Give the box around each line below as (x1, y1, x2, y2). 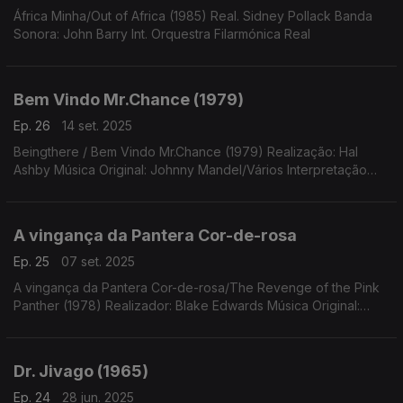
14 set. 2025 (62, 118, 132, 133)
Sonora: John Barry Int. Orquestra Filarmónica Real (13, 26, 310, 41)
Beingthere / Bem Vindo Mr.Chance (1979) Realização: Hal (13, 144, 358, 159)
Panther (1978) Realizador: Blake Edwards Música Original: (13, 298, 360, 313)
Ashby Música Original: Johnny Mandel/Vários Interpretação (13, 162, 367, 177)
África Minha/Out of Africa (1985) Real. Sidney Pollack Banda (13, 8, 372, 23)
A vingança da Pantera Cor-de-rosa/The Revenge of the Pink (13, 280, 380, 295)
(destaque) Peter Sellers (13, 180, 160, 195)
